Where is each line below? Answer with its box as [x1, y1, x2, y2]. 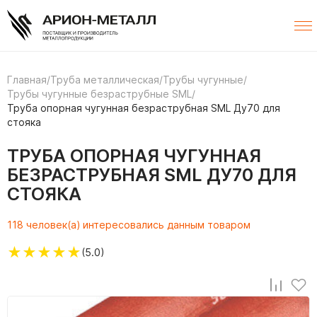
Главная [7, 74, 47, 86]
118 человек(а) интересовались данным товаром [7, 219, 250, 231]
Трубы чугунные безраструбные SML [7, 88, 192, 100]
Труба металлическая [50, 74, 159, 86]
